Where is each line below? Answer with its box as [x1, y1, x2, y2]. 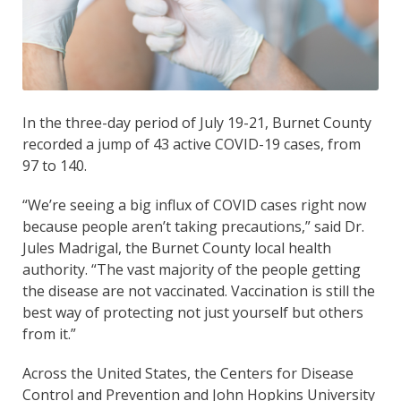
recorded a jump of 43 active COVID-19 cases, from [22, 133, 361, 154]
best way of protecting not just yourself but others [22, 302, 363, 322]
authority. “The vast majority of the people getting [22, 259, 361, 279]
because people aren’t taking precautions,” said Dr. [22, 216, 364, 236]
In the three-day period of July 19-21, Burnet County [22, 112, 371, 132]
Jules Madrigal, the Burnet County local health [22, 237, 331, 258]
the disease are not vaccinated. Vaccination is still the [22, 280, 375, 301]
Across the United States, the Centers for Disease [22, 363, 354, 383]
